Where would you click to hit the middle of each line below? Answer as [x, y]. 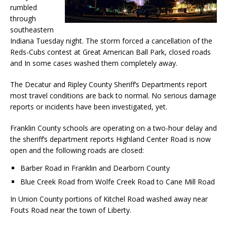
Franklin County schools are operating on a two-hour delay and [113, 128]
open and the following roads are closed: [77, 150]
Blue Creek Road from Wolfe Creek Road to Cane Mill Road [118, 182]
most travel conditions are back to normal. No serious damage [113, 96]
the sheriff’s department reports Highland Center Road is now [110, 139]
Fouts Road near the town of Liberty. [71, 210]
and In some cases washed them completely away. [94, 63]
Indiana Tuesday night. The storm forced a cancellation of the [111, 41]
